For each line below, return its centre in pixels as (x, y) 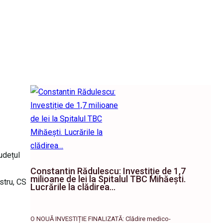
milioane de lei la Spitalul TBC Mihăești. (108, 179)
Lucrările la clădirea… (73, 187)
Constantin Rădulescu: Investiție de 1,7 (108, 171)
